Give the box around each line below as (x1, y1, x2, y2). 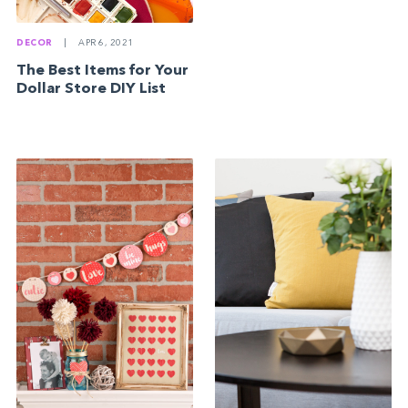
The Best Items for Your (16, 64, 189, 79)
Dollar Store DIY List (16, 82, 167, 97)
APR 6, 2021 (76, 39, 134, 48)
